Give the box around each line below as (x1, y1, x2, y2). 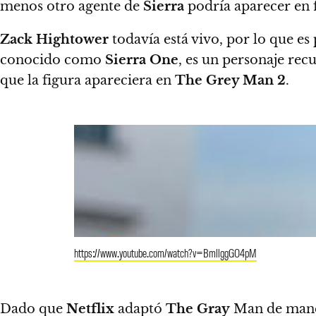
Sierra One (105, 51, 178, 68)
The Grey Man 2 (175, 72, 286, 88)
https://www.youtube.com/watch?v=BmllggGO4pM (74, 244, 257, 260)
